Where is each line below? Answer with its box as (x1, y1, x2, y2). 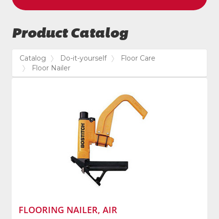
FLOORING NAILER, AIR (19, 204, 117, 216)
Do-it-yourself (60, 54, 107, 63)
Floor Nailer (32, 64, 70, 73)
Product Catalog (12, 22, 128, 44)
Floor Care (121, 54, 155, 63)
